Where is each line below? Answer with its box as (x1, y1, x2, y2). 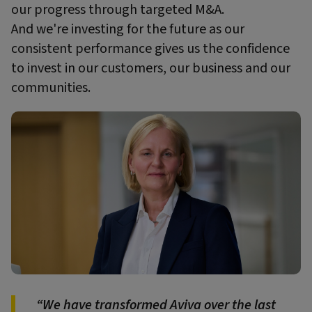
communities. (11, 77, 91, 97)
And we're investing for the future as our (11, 19, 244, 39)
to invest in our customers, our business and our (11, 58, 290, 78)
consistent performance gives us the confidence (11, 38, 290, 58)
